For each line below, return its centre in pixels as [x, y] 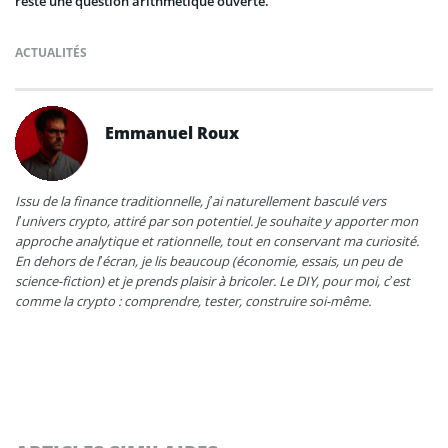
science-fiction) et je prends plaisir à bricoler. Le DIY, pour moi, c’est [212, 280]
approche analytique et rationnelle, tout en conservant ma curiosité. [217, 240]
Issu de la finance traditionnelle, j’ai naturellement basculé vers [200, 200]
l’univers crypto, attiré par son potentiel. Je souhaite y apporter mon [216, 220]
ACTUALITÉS [51, 52]
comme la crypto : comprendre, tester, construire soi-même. [193, 300]
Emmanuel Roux [172, 132]
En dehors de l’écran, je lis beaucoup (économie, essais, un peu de [208, 260]
